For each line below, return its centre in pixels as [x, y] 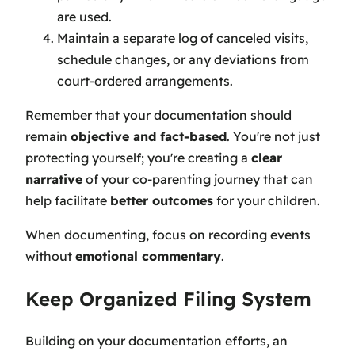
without [50, 256]
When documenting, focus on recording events [168, 234]
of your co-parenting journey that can [198, 179]
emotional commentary [148, 256]
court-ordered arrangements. [145, 80]
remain [48, 136]
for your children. [267, 200]
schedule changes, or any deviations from [183, 59]
